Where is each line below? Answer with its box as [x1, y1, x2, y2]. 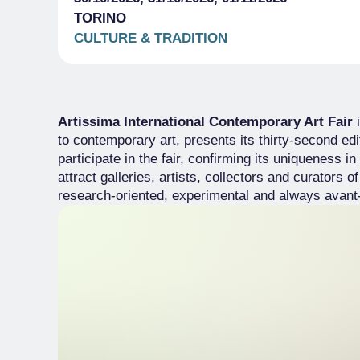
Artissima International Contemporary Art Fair [58, 114, 353, 129]
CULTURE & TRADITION [74, 31, 227, 46]
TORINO [74, 10, 126, 26]
